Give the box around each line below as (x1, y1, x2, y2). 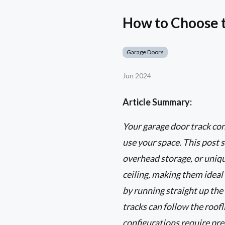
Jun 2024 (123, 71, 151, 80)
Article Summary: (123, 96, 192, 108)
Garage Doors (127, 48, 164, 56)
